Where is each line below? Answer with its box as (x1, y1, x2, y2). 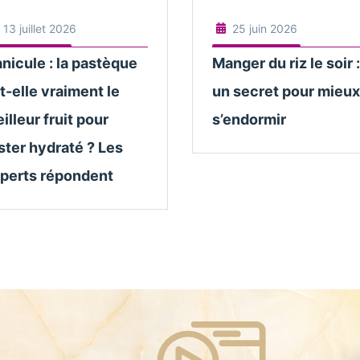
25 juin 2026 (231, 22, 297, 35)
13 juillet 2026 (2, 22, 76, 35)
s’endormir (211, 111, 286, 128)
